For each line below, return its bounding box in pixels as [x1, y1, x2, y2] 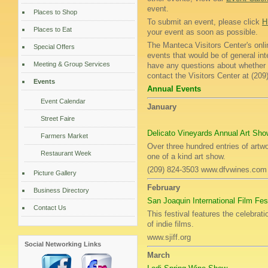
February [147, 183, 180, 192]
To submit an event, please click [147, 17, 262, 26]
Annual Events [147, 84, 201, 93]
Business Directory [33, 187, 89, 194]
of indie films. [147, 220, 194, 229]
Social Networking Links [25, 240, 101, 248]
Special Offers [33, 43, 75, 50]
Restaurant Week [41, 150, 92, 157]
